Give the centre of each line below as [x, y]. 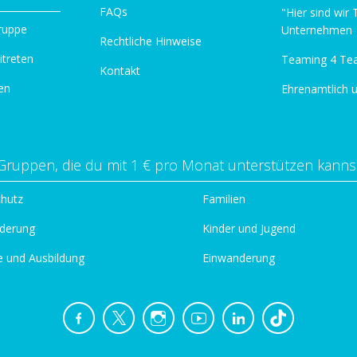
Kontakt [120, 71]
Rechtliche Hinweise [151, 41]
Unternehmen [317, 30]
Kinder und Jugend [249, 229]
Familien [224, 199]
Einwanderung [239, 258]
